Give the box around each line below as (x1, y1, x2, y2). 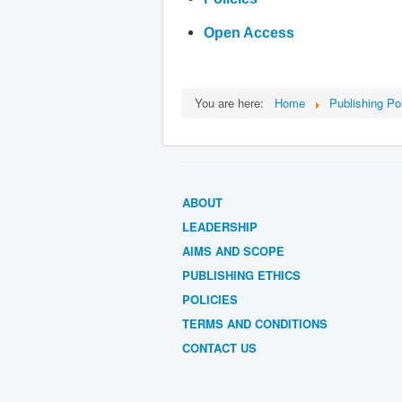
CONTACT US (182, 338, 257, 356)
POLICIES (182, 290, 238, 308)
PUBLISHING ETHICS (182, 266, 301, 284)
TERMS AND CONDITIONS (182, 314, 328, 332)
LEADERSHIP (182, 217, 258, 235)
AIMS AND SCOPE (182, 241, 284, 259)
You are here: (195, 93, 271, 111)
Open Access (204, 24, 298, 40)
